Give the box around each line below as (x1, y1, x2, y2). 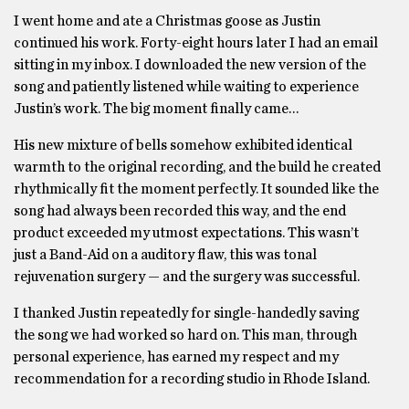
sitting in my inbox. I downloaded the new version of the (14, 58, 366, 72)
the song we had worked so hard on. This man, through (14, 328, 357, 342)
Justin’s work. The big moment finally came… (14, 101, 299, 116)
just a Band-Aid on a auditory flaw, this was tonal (14, 247, 317, 262)
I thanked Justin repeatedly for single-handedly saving (14, 306, 359, 320)
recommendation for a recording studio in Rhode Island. (14, 372, 370, 386)
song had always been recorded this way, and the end (14, 204, 346, 218)
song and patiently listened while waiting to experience (14, 79, 359, 94)
